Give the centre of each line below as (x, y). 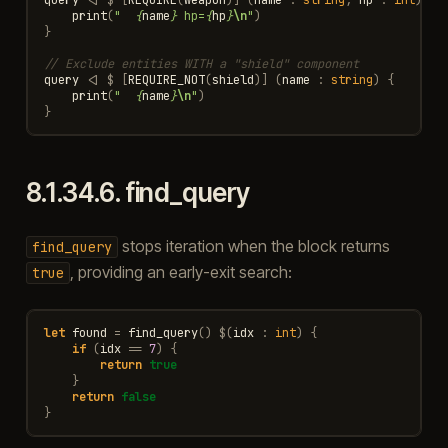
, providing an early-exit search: (180, 271)
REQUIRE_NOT (166, 79)
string (351, 79)
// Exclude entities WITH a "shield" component (201, 63)
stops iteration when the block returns (253, 245)
